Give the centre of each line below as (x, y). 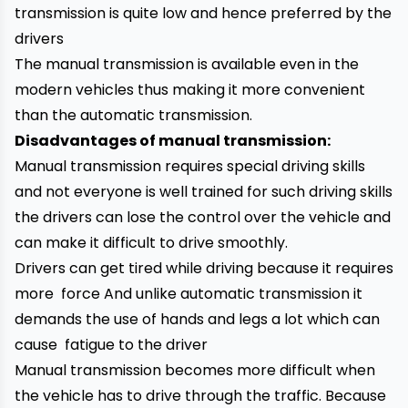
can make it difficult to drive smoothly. (151, 243)
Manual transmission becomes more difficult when (195, 370)
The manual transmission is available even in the (187, 64)
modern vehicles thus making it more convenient (190, 90)
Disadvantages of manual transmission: (173, 141)
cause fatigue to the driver (111, 345)
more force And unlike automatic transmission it (189, 294)
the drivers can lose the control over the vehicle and (203, 217)
